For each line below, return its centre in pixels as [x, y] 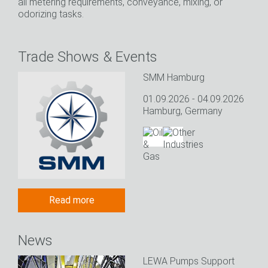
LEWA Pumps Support [189, 261]
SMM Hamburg [174, 77]
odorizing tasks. [51, 14]
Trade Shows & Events [88, 57]
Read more [71, 200]
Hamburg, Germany [183, 111]
